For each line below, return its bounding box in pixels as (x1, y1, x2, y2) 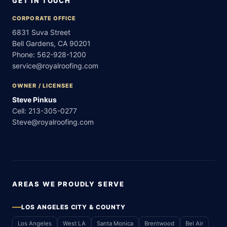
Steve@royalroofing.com (12, 117, 94, 126)
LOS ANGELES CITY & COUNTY (21, 203, 126, 211)
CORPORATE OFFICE (12, 14, 77, 22)
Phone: (12, 50, 37, 59)
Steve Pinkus (12, 95, 57, 104)
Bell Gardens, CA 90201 (12, 39, 91, 48)
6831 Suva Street (12, 27, 70, 36)
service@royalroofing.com (12, 61, 98, 70)
